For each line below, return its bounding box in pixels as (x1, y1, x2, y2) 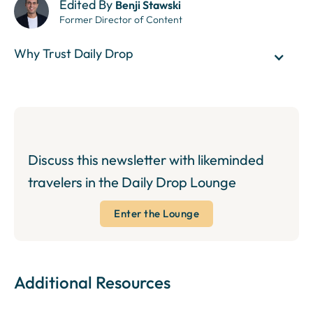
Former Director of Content (59, 13, 182, 27)
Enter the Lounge (114, 207, 199, 221)
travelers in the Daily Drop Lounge (28, 173, 236, 191)
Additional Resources (14, 272, 170, 293)
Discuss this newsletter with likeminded (28, 151, 264, 169)
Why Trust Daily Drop (14, 45, 133, 62)
